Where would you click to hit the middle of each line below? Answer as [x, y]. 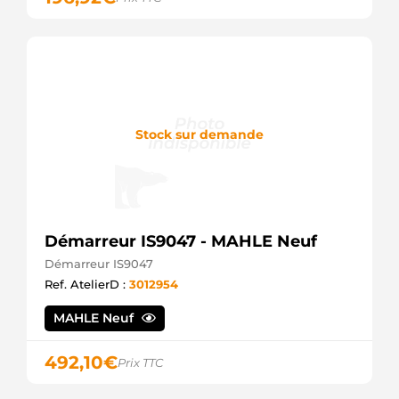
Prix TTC [140, 363]
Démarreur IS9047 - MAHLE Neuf [181, 242]
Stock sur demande [199, 134]
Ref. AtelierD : [87, 285]
